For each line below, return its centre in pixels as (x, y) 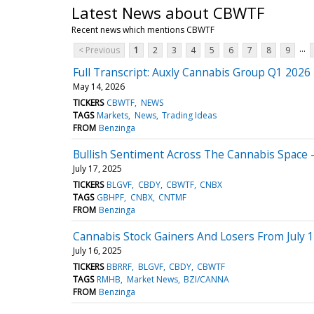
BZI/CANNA (206, 279)
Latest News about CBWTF (168, 12)
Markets (113, 115)
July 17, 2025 (97, 168)
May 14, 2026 (99, 86)
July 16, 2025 (97, 250)
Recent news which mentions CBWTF (143, 29)
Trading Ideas (189, 115)
